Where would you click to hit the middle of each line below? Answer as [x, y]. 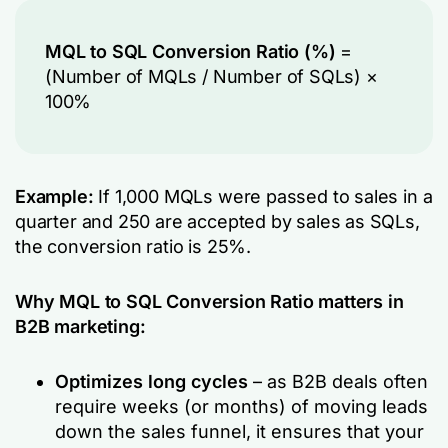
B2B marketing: [80, 326]
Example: [57, 196]
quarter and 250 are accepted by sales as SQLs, [217, 221]
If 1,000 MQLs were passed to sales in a [265, 196]
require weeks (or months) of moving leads [241, 406]
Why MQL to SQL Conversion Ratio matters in [209, 301]
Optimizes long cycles [151, 381]
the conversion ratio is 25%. [133, 246]
